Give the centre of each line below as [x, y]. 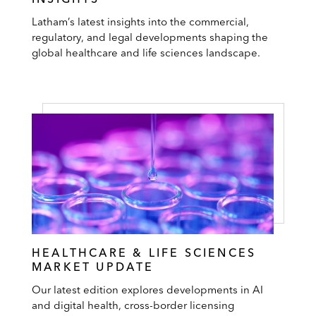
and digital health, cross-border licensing [133, 305]
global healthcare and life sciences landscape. [146, 52]
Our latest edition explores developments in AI [147, 290]
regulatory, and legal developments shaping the [150, 37]
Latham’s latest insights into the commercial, [140, 21]
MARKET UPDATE [93, 267]
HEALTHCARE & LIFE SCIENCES [144, 253]
